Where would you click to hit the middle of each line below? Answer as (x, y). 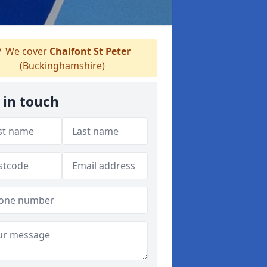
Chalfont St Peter (90, 51)
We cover (26, 51)
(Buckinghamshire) (62, 66)
